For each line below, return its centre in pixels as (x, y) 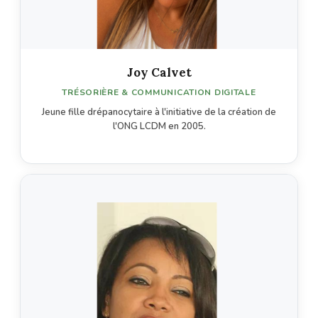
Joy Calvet (159, 73)
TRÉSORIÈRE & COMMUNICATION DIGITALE (159, 93)
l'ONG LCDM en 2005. (159, 127)
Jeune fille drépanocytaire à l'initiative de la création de (159, 113)
